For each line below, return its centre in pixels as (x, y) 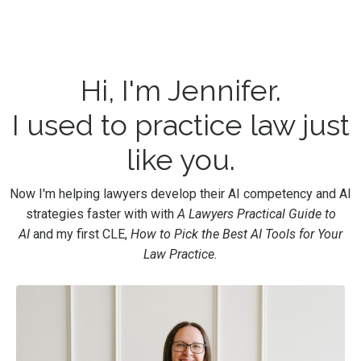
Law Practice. (180, 255)
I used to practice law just (180, 125)
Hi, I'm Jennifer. (180, 91)
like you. (180, 160)
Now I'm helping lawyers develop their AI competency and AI (180, 194)
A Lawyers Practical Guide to (256, 214)
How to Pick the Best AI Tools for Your (237, 234)
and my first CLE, (82, 234)
